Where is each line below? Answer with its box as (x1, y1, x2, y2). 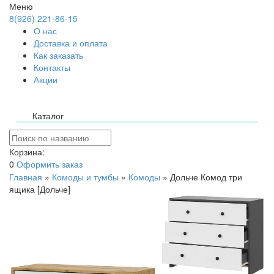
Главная (9, 171, 42, 183)
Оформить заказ (17, 158, 83, 170)
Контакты (34, 61, 70, 73)
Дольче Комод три (170, 171, 242, 183)
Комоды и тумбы (52, 171, 119, 183)
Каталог (32, 109, 64, 122)
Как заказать (34, 49, 83, 61)
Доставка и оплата (34, 37, 108, 49)
